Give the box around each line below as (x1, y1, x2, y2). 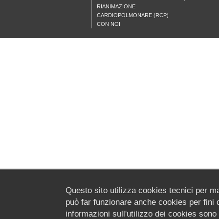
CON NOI (97, 21, 120, 27)
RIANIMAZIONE (97, 3, 135, 9)
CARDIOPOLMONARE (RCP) (97, 12, 169, 18)
